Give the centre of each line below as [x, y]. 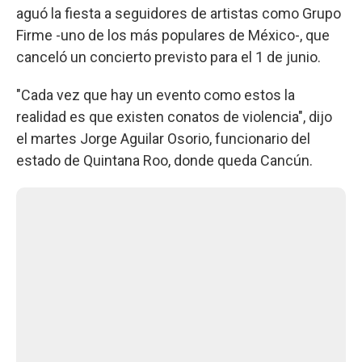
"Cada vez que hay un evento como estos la [156, 95]
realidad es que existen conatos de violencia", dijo [174, 116]
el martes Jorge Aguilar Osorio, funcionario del [163, 138]
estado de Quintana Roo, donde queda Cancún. [164, 160]
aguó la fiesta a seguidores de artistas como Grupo [179, 13]
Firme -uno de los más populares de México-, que [173, 35]
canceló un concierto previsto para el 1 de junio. [168, 57]
